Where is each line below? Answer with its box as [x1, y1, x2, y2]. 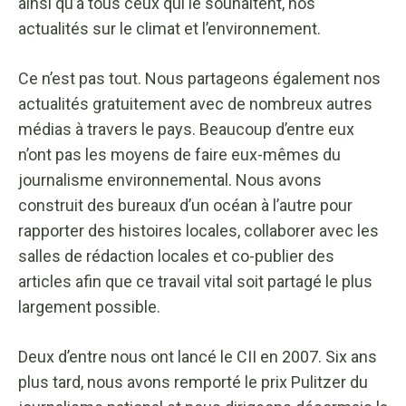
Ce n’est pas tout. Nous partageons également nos [18, 68, 381, 88]
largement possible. [18, 296, 160, 316]
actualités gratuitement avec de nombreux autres [18, 93, 372, 113]
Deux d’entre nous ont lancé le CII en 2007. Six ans [18, 346, 377, 366]
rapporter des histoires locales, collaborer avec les [18, 220, 379, 240]
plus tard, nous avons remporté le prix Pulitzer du [18, 372, 368, 391]
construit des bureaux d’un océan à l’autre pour [18, 195, 353, 215]
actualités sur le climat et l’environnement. [18, 18, 321, 38]
